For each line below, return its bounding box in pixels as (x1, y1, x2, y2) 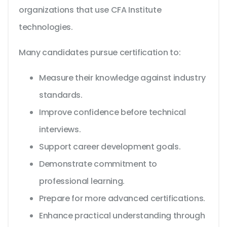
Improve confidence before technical (39, 106, 186, 119)
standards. (39, 89, 83, 101)
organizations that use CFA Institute (19, 4, 162, 16)
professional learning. (39, 175, 125, 187)
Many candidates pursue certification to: (19, 47, 181, 59)
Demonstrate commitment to (39, 158, 157, 170)
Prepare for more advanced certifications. (39, 193, 205, 205)
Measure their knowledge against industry (39, 72, 206, 84)
